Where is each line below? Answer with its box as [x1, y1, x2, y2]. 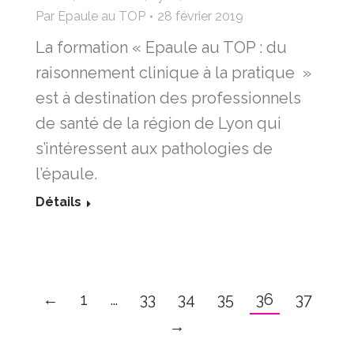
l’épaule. [36, 164, 97, 183]
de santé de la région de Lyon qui [36, 113, 281, 133]
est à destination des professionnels [36, 88, 301, 107]
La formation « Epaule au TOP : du [36, 37, 287, 57]
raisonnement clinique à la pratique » [36, 62, 311, 82]
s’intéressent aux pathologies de [36, 138, 273, 158]
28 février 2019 [157, 8, 243, 24]
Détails [36, 194, 81, 209]
